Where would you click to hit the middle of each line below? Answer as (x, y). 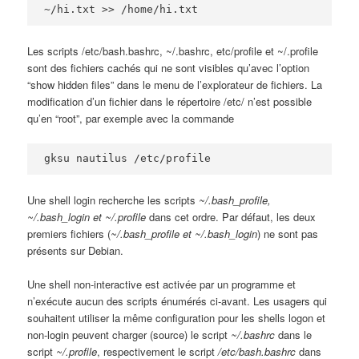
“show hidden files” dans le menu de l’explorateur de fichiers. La (175, 85)
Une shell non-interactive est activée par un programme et (162, 284)
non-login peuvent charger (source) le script (129, 335)
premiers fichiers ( (69, 233)
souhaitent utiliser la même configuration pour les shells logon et (177, 318)
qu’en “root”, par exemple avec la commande (131, 119)
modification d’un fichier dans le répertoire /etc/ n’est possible (170, 102)
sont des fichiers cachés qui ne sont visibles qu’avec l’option (169, 68)
